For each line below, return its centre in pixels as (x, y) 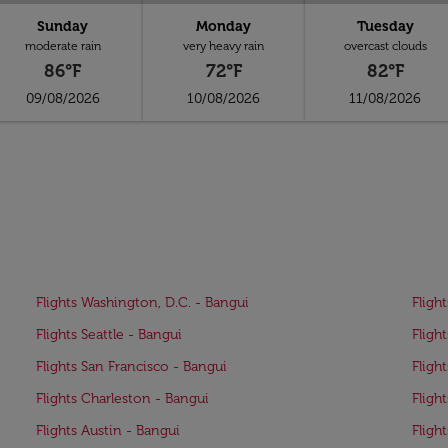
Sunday (63, 26)
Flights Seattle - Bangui (109, 334)
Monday (224, 26)
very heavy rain (224, 46)
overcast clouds (385, 46)
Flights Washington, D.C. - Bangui (142, 302)
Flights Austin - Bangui (108, 430)
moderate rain (62, 46)
